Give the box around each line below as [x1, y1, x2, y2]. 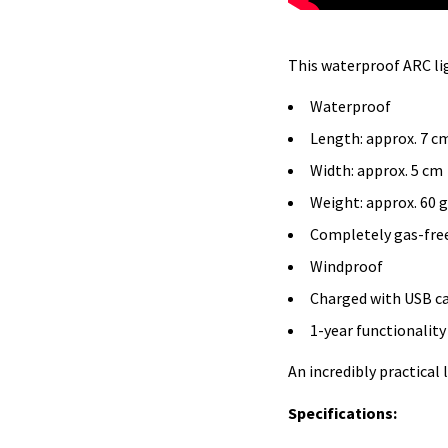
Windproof [310, 256, 383, 276]
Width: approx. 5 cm [310, 160, 443, 180]
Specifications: [288, 403, 397, 423]
